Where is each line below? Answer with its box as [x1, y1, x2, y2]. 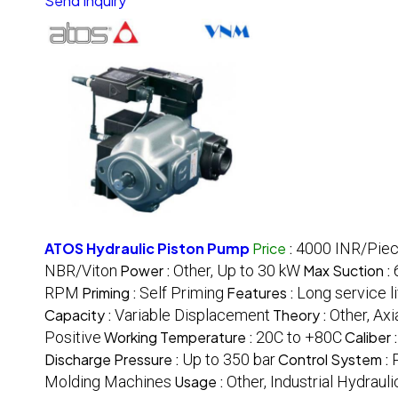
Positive [44, 328, 101, 347]
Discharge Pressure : [44, 350, 182, 370]
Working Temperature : [104, 328, 256, 347]
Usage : [174, 372, 227, 392]
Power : [120, 261, 173, 281]
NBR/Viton [44, 261, 117, 281]
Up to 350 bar [182, 350, 275, 370]
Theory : [273, 306, 330, 325]
